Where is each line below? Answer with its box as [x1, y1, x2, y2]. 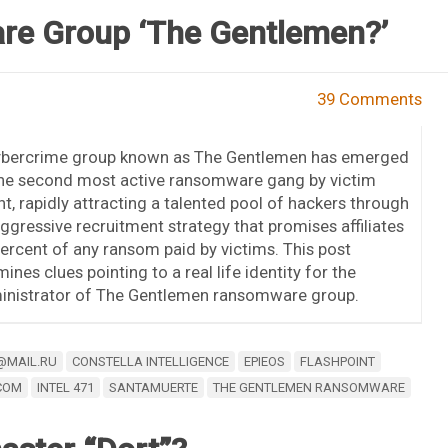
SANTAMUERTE [108, 379, 198, 395]
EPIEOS [243, 353, 285, 369]
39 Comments [317, 88, 423, 109]
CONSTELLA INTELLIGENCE [71, 353, 229, 369]
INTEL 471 [36, 379, 94, 395]
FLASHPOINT [299, 353, 375, 369]
